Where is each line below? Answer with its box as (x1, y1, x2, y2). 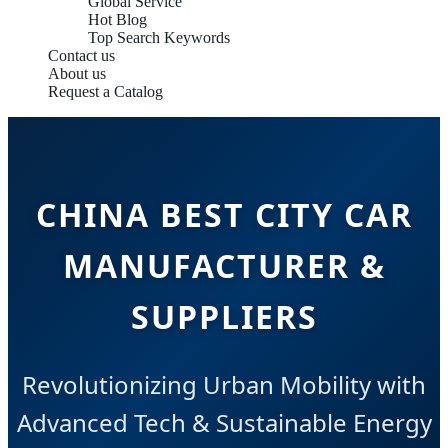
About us (48, 65, 106, 82)
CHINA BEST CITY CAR (35, 193, 413, 237)
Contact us (48, 47, 115, 64)
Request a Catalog (48, 83, 163, 100)
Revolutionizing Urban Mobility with (22, 368, 426, 402)
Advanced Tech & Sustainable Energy (16, 406, 432, 440)
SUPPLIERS (130, 295, 318, 339)
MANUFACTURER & (62, 244, 386, 288)
